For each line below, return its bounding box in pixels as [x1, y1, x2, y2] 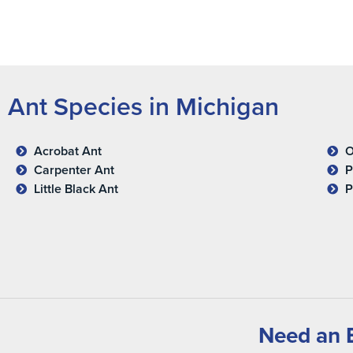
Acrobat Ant [33, 142, 102, 160]
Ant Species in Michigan [8, 87, 279, 124]
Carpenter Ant [33, 161, 114, 179]
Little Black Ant [33, 180, 118, 198]
